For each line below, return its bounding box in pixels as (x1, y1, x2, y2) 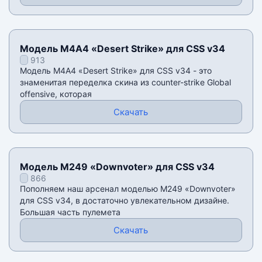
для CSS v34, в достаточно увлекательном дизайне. (19, 195, 229, 206)
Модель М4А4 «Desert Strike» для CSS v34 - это (19, 65, 212, 76)
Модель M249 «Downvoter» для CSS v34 (19, 161, 215, 173)
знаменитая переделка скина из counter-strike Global (19, 77, 231, 88)
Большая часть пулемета (19, 207, 120, 218)
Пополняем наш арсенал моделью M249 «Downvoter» (19, 184, 236, 194)
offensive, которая (19, 89, 92, 99)
